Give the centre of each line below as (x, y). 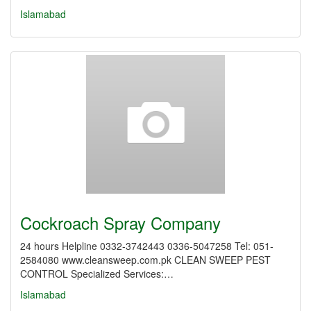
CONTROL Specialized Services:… (97, 274)
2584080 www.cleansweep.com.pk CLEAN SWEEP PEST (145, 260)
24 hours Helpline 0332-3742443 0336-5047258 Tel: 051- (147, 246)
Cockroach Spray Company (120, 222)
